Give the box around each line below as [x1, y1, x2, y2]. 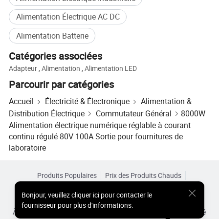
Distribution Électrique [9, 108, 85, 119]
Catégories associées [9, 49, 103, 63]
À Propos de [13, 207, 50, 217]
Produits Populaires [37, 171, 97, 180]
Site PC [175, 183, 197, 193]
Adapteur [9, 63, 38, 73]
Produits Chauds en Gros [22, 183, 98, 193]
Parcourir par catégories [9, 78, 114, 91]
